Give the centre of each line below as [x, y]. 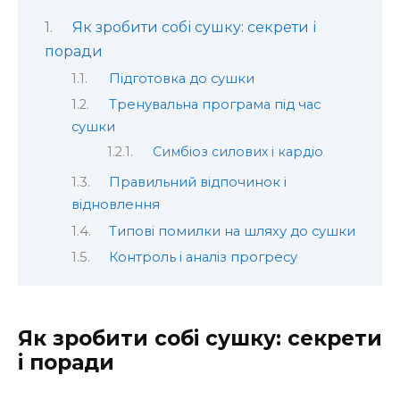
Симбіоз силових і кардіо [238, 152]
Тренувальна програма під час [214, 104]
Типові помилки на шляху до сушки [232, 231]
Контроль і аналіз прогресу [203, 258]
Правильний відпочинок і [197, 183]
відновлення [116, 205]
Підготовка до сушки [181, 78]
